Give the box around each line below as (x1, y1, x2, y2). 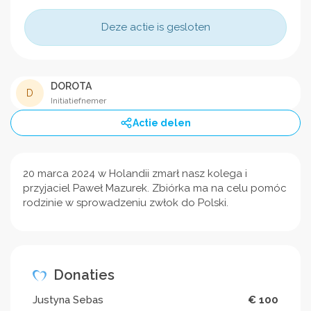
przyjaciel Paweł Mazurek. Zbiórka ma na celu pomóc (23, 181, 287, 194)
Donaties (50, 266, 115, 283)
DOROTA (51, 80, 92, 92)
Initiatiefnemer (51, 95, 106, 106)
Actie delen (133, 117, 191, 128)
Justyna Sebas (33, 293, 103, 306)
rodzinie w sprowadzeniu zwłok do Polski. (23, 196, 228, 209)
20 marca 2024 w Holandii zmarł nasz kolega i (23, 167, 247, 180)
